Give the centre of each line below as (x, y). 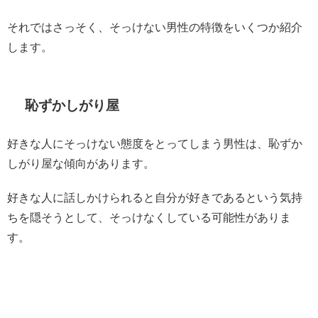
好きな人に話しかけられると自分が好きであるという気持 (155, 197)
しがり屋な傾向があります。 (81, 163)
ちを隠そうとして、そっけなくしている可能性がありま (149, 217)
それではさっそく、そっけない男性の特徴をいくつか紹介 (155, 27)
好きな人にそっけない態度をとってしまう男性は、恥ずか (155, 143)
